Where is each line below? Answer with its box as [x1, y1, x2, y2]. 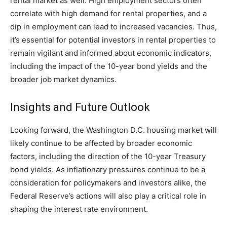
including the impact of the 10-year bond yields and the [10, 61, 207, 71]
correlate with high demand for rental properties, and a [10, 9, 207, 19]
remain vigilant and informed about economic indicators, [10, 48, 211, 58]
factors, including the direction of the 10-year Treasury [10, 152, 206, 162]
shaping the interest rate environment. [10, 204, 148, 214]
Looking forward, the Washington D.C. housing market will [10, 125, 217, 135]
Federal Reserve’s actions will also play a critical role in [10, 191, 206, 201]
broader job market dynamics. [10, 74, 117, 85]
